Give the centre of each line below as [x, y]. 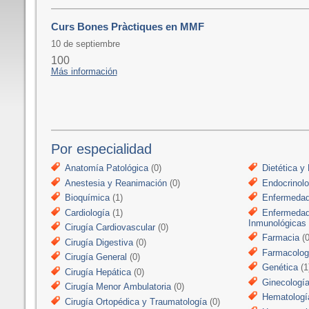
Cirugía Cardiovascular [110, 227]
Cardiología [87, 212]
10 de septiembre [85, 43]
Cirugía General [96, 257]
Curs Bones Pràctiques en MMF [127, 27]
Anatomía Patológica [106, 168]
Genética [280, 267]
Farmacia [280, 238]
